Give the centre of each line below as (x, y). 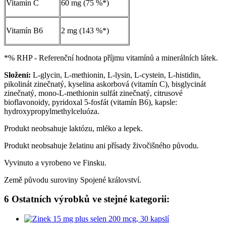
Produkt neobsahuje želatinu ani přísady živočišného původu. (101, 145)
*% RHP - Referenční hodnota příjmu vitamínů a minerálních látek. (111, 58)
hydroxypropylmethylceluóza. (52, 111)
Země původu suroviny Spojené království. (73, 180)
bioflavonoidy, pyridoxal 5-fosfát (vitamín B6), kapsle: (91, 102)
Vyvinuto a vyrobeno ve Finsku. (55, 162)
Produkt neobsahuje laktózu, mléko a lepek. (73, 128)
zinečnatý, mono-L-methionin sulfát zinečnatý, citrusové (93, 93)
